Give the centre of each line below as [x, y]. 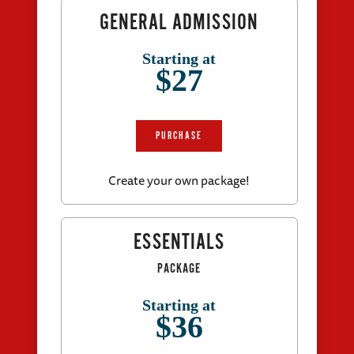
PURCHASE [179, 137]
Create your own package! [179, 180]
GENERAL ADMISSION [179, 23]
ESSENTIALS [179, 242]
